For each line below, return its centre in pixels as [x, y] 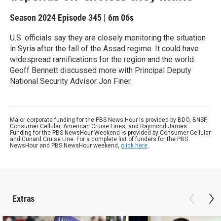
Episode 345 [80, 18]
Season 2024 [34, 18]
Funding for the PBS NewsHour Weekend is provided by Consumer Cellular [110, 133]
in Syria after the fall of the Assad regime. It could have [104, 49]
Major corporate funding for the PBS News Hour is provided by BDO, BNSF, [109, 120]
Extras [23, 199]
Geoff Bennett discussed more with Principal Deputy [101, 70]
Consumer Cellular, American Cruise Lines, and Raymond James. [99, 126]
